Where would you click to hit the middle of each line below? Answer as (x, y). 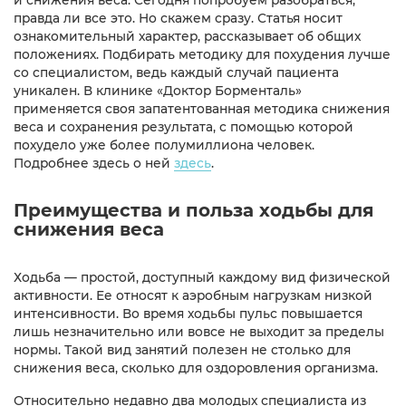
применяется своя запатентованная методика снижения (202, 108)
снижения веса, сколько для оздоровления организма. (196, 367)
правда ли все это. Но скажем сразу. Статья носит (178, 18)
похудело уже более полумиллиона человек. (164, 145)
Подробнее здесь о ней (94, 163)
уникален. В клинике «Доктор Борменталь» (158, 90)
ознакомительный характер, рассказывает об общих (187, 36)
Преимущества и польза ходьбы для (193, 210)
